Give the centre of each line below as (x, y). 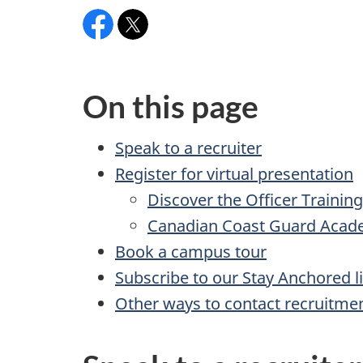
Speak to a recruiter (188, 147)
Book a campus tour (191, 251)
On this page (171, 107)
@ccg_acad (154, 41)
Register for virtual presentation (234, 173)
